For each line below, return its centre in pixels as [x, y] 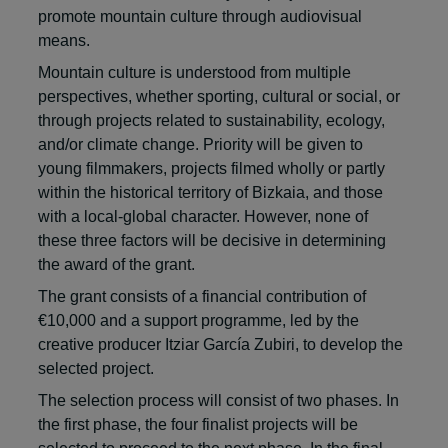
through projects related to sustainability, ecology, [211, 121]
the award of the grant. [116, 265]
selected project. [96, 369]
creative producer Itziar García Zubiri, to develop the [220, 345]
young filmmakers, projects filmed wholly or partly [211, 169]
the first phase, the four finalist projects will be [198, 425]
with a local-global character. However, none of [203, 217]
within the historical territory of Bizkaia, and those [210, 193]
